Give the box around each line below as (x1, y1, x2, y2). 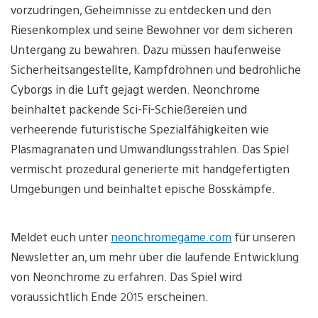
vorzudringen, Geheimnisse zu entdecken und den (11, 1, 271, 17)
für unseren (231, 229, 295, 244)
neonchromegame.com (111, 229, 231, 244)
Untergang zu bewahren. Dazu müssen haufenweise (11, 41, 281, 57)
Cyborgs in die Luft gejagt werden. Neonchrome (11, 81, 260, 97)
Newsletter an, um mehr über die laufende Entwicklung (11, 248, 299, 264)
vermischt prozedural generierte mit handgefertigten (11, 160, 290, 176)
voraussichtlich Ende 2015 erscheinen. (11, 288, 209, 304)
